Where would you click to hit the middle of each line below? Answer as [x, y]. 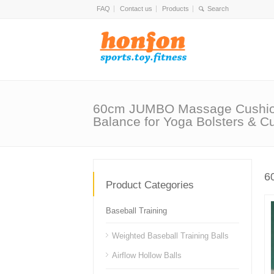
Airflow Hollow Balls [147, 255]
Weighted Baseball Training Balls [170, 236]
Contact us [136, 9]
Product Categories [150, 185]
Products [176, 9]
